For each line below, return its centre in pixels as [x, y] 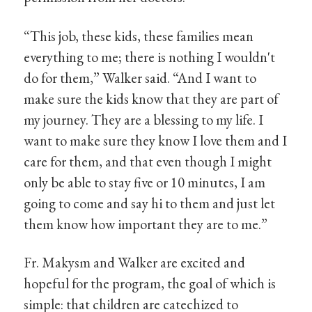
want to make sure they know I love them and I [156, 140]
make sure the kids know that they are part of [151, 98]
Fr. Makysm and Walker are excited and [135, 263]
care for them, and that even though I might [148, 161]
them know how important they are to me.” [146, 224]
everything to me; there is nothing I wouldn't [150, 56]
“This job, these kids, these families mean [139, 36]
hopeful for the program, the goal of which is [150, 283]
